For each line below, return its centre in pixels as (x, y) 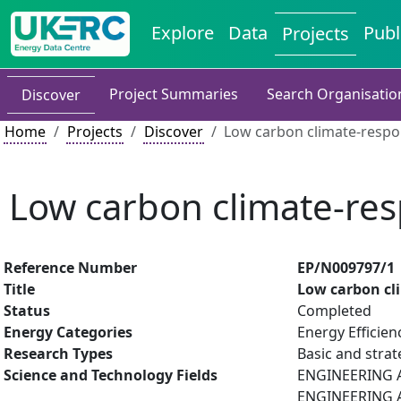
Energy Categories (68, 332)
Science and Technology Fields (111, 375)
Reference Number (70, 268)
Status (27, 311)
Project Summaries (174, 94)
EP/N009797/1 (346, 268)
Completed (334, 311)
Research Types (58, 354)
